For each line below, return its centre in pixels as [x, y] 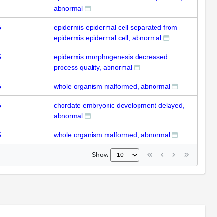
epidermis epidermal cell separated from [116, 27]
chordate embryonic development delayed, [119, 105]
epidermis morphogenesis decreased [111, 56]
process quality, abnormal [93, 67]
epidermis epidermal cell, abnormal [108, 38]
